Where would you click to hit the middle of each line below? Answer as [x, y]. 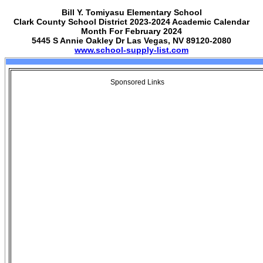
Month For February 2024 [131, 31]
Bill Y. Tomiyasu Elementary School [131, 12]
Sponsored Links [137, 82]
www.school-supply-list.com [131, 50]
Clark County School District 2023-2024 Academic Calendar [131, 22]
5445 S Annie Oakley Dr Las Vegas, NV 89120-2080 [131, 41]
